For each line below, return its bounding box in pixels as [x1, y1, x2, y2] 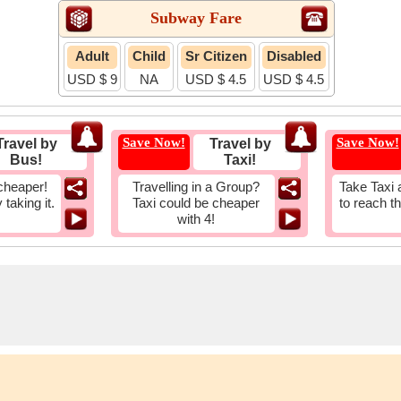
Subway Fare [150, 8, 242, 27]
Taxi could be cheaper [132, 195, 260, 210]
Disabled [266, 48, 321, 64]
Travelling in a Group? [132, 179, 260, 194]
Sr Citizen [184, 48, 247, 64]
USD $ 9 [66, 72, 117, 87]
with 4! [177, 211, 215, 226]
